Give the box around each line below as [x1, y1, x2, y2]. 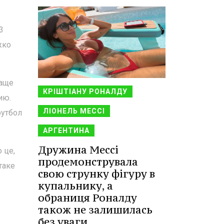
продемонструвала [38, 154, 138, 168]
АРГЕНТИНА [43, 126, 89, 134]
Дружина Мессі [38, 142, 118, 156]
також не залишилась [38, 202, 152, 216]
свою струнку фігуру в [38, 166, 155, 180]
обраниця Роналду [38, 190, 137, 204]
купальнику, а [38, 178, 113, 192]
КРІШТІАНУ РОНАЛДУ [43, 87, 127, 95]
